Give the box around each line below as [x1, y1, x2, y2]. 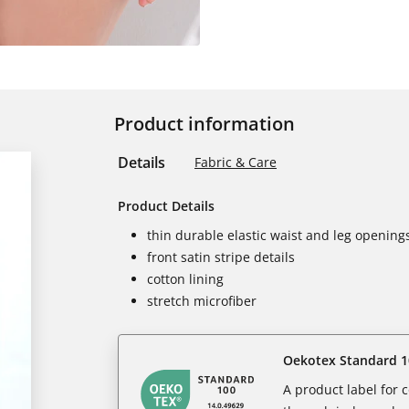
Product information [114, 111, 295, 136]
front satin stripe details [147, 248, 295, 266]
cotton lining [147, 270, 224, 288]
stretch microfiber [147, 292, 257, 309]
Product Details [118, 197, 215, 215]
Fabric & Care [194, 153, 277, 171]
